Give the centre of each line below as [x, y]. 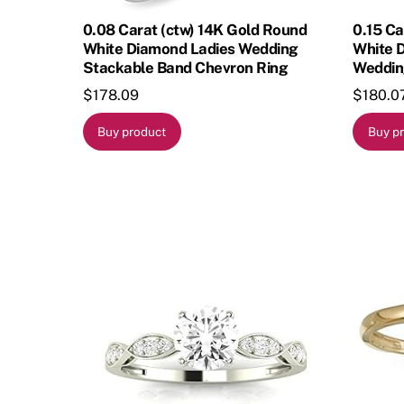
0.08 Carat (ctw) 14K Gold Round [195, 29]
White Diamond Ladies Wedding [191, 48]
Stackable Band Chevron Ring [186, 67]
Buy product [132, 132]
